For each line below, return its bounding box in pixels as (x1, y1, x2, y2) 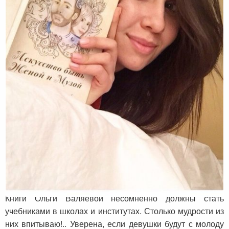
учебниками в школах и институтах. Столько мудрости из (5, 205, 224, 217)
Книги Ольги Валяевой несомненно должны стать (5, 192, 224, 204)
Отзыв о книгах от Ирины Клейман (5, 169, 180, 185)
